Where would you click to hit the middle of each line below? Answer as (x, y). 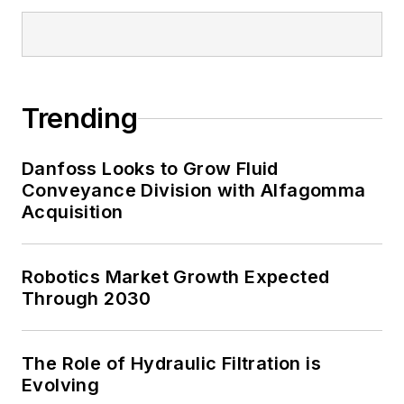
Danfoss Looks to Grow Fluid (150, 169)
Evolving (61, 386)
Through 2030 (87, 299)
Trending (80, 119)
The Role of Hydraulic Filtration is (171, 364)
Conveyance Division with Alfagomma (194, 191)
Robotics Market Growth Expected (176, 277)
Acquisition (73, 212)
